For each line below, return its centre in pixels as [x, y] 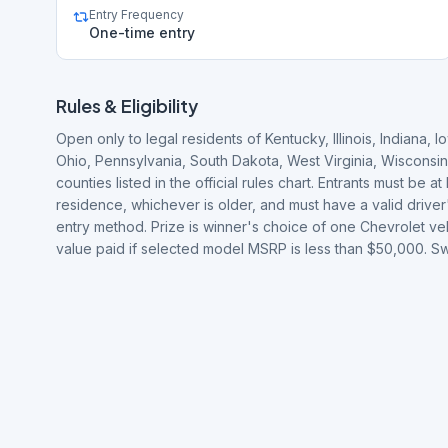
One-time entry [142, 32]
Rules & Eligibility [127, 105]
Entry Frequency [136, 14]
